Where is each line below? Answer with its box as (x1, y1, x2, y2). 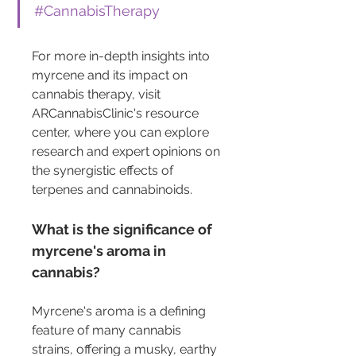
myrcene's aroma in (32, 242, 169, 259)
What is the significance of (32, 220, 215, 238)
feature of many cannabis (32, 322, 184, 338)
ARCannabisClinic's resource (32, 105, 202, 121)
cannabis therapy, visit (32, 86, 164, 102)
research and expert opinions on (32, 143, 223, 159)
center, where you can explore (32, 124, 212, 140)
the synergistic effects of (32, 162, 176, 178)
